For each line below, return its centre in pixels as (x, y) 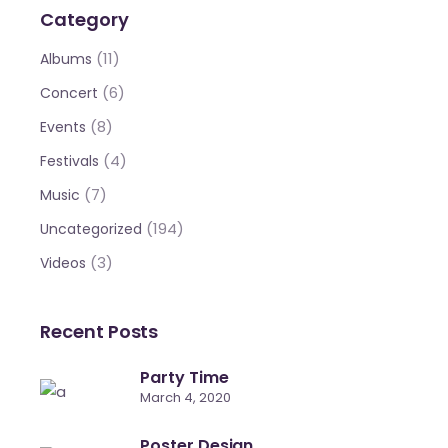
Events (63, 127)
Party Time (184, 378)
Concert (69, 93)
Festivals (70, 161)
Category (84, 20)
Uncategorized (91, 229)
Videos (63, 263)
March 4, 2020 (186, 398)
